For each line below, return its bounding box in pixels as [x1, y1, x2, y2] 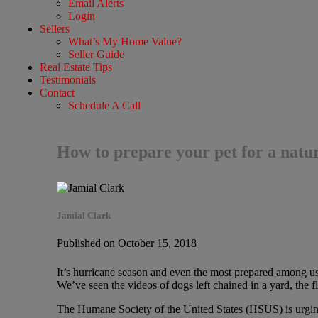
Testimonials [39, 73, 96, 86]
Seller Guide [67, 48, 124, 60]
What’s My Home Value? [67, 35, 182, 48]
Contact [39, 86, 75, 99]
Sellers [39, 22, 70, 35]
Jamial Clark [56, 209, 111, 221]
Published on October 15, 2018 [56, 236, 197, 249]
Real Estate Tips [39, 60, 112, 73]
